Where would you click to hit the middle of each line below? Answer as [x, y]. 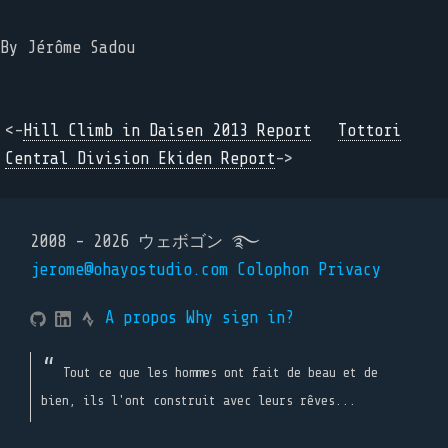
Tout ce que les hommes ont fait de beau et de [220, 372]
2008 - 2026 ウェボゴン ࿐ [145, 241]
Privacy [349, 269]
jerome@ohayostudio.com [129, 269]
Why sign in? [240, 317]
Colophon [273, 269]
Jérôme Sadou [81, 47]
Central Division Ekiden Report [140, 158]
